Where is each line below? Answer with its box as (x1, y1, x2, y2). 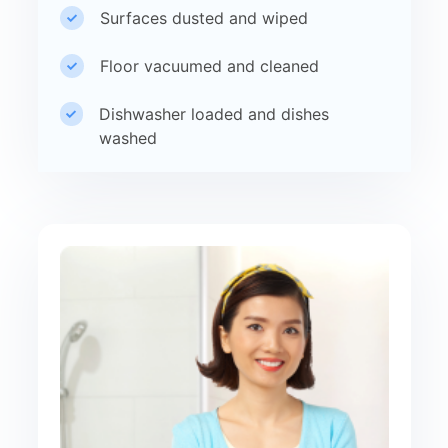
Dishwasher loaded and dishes (99, 103, 330, 124)
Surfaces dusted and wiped (99, 7, 308, 28)
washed (99, 127, 158, 148)
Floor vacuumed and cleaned (99, 55, 319, 76)
